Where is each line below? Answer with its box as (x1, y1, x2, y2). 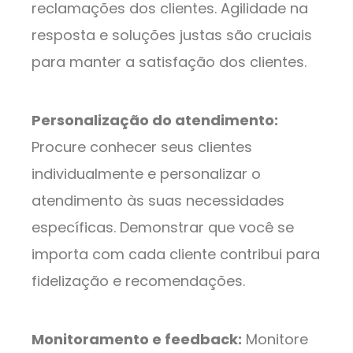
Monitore (242, 329, 308, 350)
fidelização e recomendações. (32, 271, 245, 292)
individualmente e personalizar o (32, 164, 261, 184)
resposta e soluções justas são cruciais (32, 25, 312, 46)
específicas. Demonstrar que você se (32, 217, 294, 238)
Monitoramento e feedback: (32, 329, 242, 350)
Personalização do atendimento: (32, 110, 278, 131)
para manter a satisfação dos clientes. (32, 52, 307, 72)
